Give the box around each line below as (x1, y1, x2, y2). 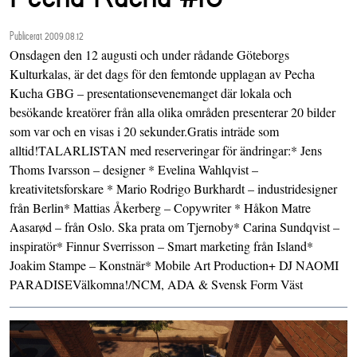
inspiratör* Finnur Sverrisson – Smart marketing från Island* (10, 237, 313, 255)
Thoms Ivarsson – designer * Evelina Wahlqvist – (10, 161, 258, 178)
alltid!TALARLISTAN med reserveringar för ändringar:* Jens (10, 142, 322, 159)
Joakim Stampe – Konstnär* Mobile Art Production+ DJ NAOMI (10, 257, 339, 274)
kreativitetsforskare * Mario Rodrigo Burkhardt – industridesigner (10, 180, 337, 198)
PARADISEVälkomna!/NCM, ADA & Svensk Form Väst (10, 276, 303, 293)
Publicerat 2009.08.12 (10, 29, 84, 43)
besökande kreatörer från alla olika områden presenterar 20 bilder (10, 104, 335, 121)
